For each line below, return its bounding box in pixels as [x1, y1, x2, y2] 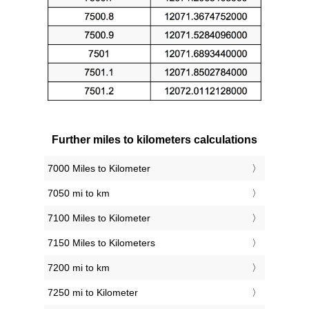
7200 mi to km [48, 261, 110, 273]
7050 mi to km [48, 187, 110, 199]
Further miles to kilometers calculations [52, 133, 257, 146]
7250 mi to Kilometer [48, 286, 138, 298]
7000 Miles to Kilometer [48, 162, 150, 174]
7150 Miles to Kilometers [48, 237, 155, 248]
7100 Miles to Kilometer [48, 212, 150, 223]
